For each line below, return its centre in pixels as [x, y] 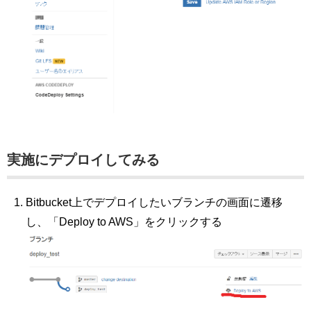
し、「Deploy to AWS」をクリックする [124, 221]
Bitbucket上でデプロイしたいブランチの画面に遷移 [154, 202]
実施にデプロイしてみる [83, 159]
